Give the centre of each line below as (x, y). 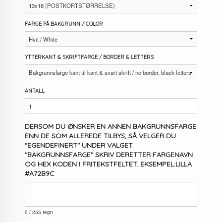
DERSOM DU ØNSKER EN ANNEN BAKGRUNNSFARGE (111, 127)
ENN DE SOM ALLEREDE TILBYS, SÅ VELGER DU (101, 136)
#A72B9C (40, 174)
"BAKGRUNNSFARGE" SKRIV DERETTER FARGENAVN (109, 155)
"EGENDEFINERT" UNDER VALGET (79, 145)
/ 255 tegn (41, 212)
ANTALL (35, 90)
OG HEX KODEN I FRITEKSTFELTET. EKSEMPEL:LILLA (109, 164)
